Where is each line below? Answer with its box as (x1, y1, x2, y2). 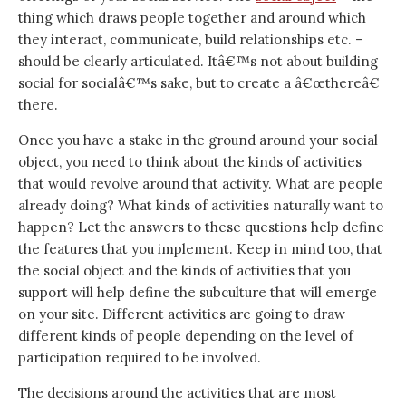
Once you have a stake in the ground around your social (18, 131, 378, 149)
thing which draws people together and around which (18, 9, 366, 26)
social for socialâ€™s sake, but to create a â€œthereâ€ (18, 74, 380, 92)
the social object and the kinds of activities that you (18, 262, 351, 279)
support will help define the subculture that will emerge (18, 284, 377, 301)
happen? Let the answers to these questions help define (18, 218, 384, 236)
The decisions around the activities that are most (18, 384, 336, 401)
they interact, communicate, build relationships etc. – (18, 31, 363, 48)
